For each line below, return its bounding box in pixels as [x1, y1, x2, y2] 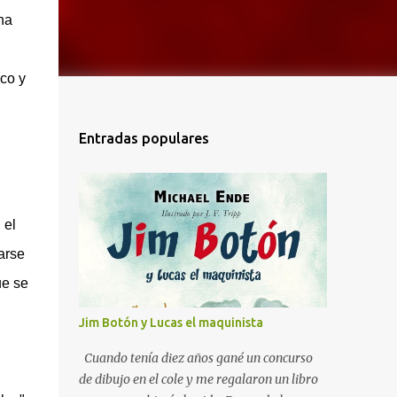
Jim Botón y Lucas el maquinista [78, 315, 263, 330]
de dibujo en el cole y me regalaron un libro [78, 371, 318, 387]
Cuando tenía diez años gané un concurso [78, 350, 313, 366]
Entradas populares [78, 130, 209, 146]
